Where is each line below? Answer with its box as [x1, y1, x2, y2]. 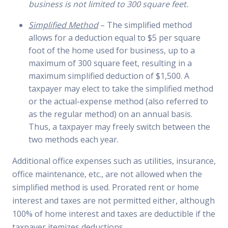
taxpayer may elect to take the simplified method [28, 83, 213, 94]
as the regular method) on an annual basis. [28, 108, 192, 120]
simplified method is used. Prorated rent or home [12, 182, 199, 193]
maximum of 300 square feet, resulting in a [28, 58, 192, 69]
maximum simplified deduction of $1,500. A [28, 70, 189, 81]
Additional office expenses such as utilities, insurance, [12, 155, 216, 166]
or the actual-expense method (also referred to [28, 96, 208, 107]
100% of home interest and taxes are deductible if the [12, 208, 215, 219]
